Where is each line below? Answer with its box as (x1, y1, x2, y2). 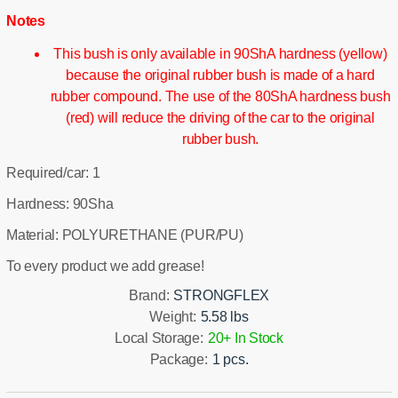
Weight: (149, 309, 196, 325)
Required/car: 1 (6, 165, 100, 181)
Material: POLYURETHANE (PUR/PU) (6, 227, 243, 243)
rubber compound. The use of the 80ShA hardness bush (50, 89, 391, 105)
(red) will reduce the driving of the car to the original (66, 110, 375, 126)
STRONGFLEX (173, 288, 270, 304)
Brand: (128, 288, 170, 304)
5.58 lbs (200, 309, 249, 325)
